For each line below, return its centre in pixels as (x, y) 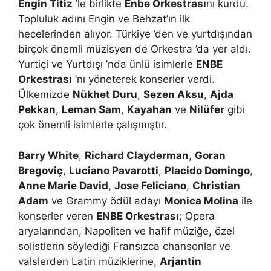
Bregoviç (41, 170)
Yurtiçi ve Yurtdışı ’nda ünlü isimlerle (107, 64)
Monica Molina (201, 201)
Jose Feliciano (150, 185)
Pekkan (37, 109)
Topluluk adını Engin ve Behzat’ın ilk (104, 19)
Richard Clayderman (137, 155)
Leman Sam (91, 109)
